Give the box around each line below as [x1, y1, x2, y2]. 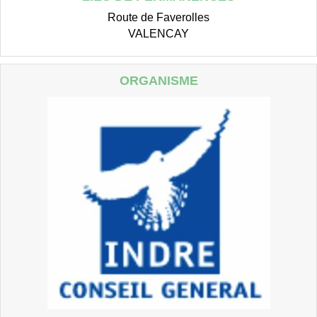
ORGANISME [119, 73, 198, 88]
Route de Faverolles [108, 10, 209, 23]
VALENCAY [128, 26, 189, 40]
